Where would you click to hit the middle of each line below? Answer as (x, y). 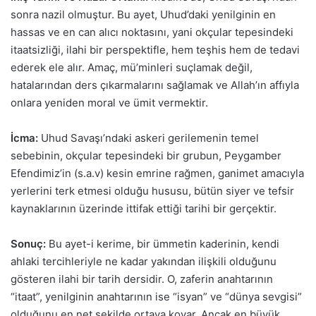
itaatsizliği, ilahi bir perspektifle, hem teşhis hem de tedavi (155, 50)
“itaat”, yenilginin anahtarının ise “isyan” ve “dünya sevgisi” (156, 297)
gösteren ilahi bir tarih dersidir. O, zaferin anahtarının (142, 279)
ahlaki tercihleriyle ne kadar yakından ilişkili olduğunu (144, 262)
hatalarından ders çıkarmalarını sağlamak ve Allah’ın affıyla (155, 85)
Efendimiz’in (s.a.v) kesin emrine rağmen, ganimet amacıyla (157, 174)
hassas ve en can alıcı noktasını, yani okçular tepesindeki (152, 32)
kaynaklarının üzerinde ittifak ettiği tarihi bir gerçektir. (144, 209)
